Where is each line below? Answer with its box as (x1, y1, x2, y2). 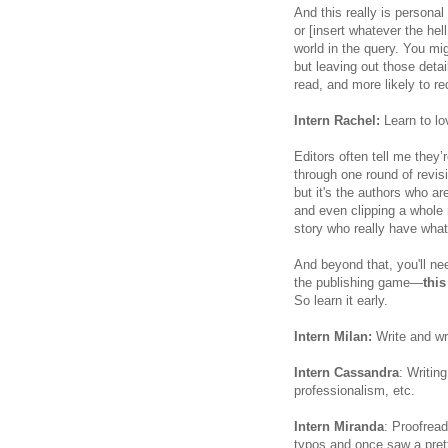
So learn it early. (294, 292, 388, 308)
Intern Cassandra (294, 364, 399, 380)
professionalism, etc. (294, 382, 415, 398)
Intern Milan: (294, 328, 376, 344)
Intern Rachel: (294, 112, 380, 128)
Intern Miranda (294, 418, 384, 434)
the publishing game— (294, 274, 423, 290)
